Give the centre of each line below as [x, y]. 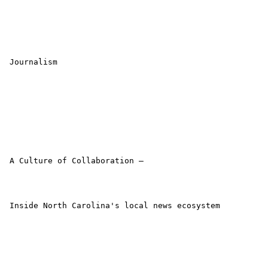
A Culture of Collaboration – [74, 161]
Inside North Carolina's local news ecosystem [112, 206]
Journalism [31, 62]
